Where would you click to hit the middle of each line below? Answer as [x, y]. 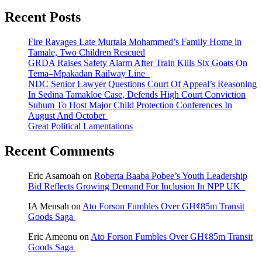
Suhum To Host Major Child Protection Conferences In [130, 105]
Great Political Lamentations [80, 126]
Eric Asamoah [54, 175]
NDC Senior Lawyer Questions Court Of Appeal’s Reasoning [142, 84]
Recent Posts [43, 17]
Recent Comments [59, 151]
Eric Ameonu [53, 236]
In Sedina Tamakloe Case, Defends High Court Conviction [137, 94]
